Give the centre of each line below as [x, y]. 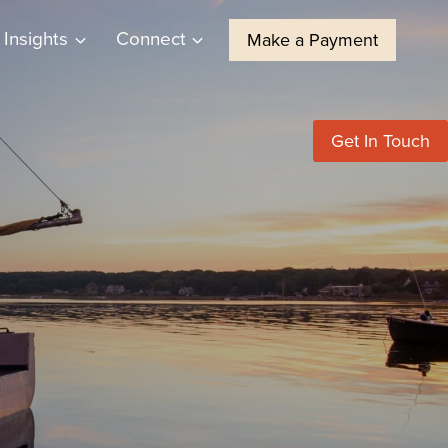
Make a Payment [312, 40]
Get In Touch [380, 141]
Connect [150, 38]
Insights [36, 38]
